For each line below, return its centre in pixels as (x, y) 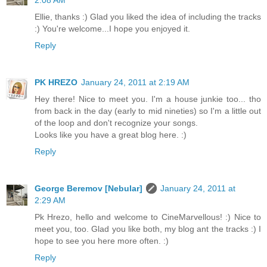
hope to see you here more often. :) (102, 240)
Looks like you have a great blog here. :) (111, 134)
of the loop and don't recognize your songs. (116, 122)
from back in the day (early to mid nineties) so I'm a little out (148, 111)
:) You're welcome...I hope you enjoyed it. (112, 28)
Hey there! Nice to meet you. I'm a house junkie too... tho (148, 99)
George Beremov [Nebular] (89, 188)
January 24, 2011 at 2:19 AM (135, 82)
